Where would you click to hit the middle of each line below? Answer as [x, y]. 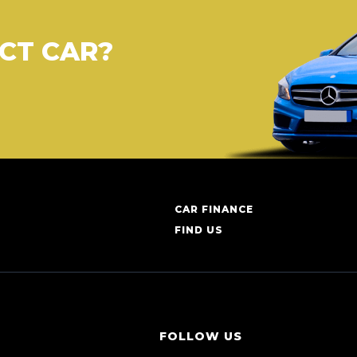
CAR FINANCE [214, 209]
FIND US [198, 230]
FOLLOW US [201, 336]
